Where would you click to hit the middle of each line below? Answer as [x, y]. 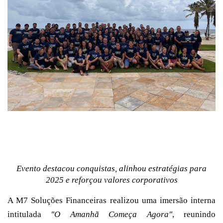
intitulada [29, 214]
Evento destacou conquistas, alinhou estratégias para [111, 168]
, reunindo [194, 214]
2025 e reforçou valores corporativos [111, 180]
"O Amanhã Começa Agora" [111, 214]
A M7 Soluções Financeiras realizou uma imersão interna [111, 200]
